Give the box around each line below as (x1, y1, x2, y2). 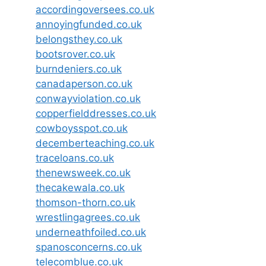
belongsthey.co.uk (36, 33, 122, 46)
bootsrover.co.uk (36, 48, 115, 61)
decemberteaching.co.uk (36, 137, 154, 150)
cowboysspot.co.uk (36, 122, 128, 135)
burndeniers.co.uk (36, 63, 122, 75)
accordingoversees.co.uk (36, 4, 154, 16)
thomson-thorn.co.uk (36, 197, 135, 209)
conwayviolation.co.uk (36, 93, 141, 105)
